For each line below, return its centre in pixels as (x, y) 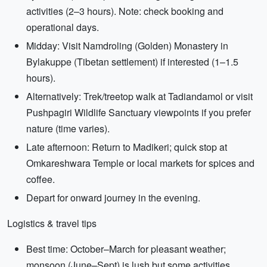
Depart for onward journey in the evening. (113, 198)
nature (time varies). (68, 128)
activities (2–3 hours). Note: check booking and (125, 11)
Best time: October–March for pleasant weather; (126, 249)
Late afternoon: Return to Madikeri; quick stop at (127, 147)
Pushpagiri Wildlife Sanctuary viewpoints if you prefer (139, 112)
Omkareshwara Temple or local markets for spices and (140, 163)
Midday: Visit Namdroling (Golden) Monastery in (127, 46)
